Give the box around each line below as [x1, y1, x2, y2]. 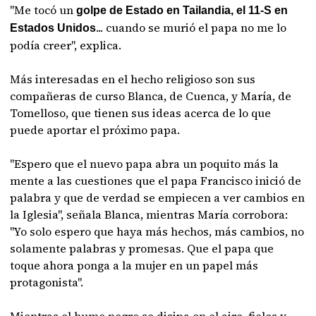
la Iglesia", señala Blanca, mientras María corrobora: [10, 206, 288, 222]
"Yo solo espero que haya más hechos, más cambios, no [10, 223, 305, 239]
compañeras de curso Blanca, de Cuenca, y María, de [10, 87, 292, 104]
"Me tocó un [10, 1, 77, 18]
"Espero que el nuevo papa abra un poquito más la [10, 155, 279, 171]
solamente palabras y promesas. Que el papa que [10, 240, 274, 256]
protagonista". [10, 274, 84, 290]
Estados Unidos [10, 21, 97, 34]
